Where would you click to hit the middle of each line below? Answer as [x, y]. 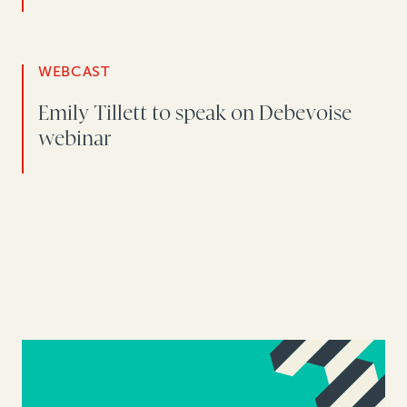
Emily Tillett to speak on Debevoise [195, 113]
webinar [74, 138]
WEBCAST [74, 71]
